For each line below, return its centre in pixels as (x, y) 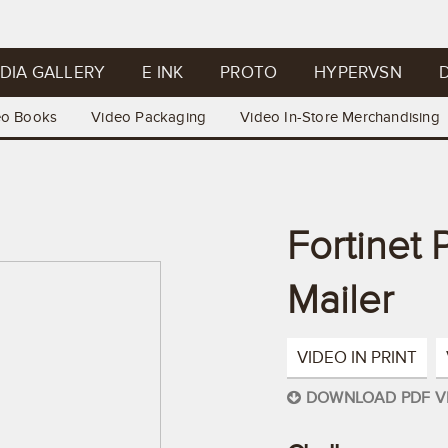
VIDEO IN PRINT (357, 357)
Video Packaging (149, 117)
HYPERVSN (358, 72)
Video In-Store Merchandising (340, 117)
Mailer (341, 300)
